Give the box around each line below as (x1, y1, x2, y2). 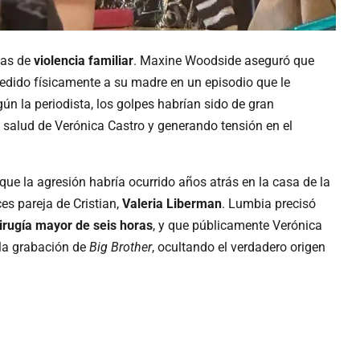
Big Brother (89, 239, 152, 255)
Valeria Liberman (122, 195, 222, 211)
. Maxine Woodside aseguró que (133, 52, 314, 68)
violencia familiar (34, 52, 133, 68)
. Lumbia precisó (222, 195, 316, 211)
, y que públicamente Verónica (153, 217, 322, 233)
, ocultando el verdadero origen (152, 239, 325, 255)
